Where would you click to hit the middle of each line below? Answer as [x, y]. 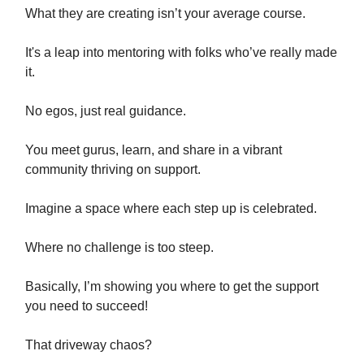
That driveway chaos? [89, 344]
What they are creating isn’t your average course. [165, 13]
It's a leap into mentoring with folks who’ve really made [181, 52]
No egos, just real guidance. [106, 110]
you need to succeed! [87, 305]
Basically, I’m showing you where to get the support [172, 286]
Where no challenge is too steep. [119, 247]
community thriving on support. [113, 169]
